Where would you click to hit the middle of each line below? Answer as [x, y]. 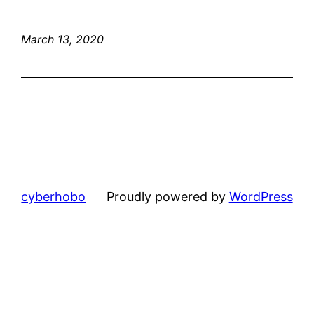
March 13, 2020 [63, 39]
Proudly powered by [168, 196]
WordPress [261, 196]
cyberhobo [54, 196]
